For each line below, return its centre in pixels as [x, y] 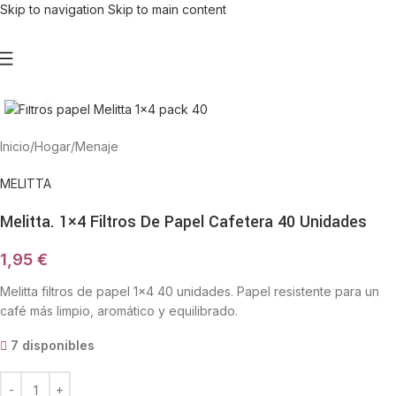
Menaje [97, 147]
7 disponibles [53, 346]
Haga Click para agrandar [124, 86]
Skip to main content [167, 9]
